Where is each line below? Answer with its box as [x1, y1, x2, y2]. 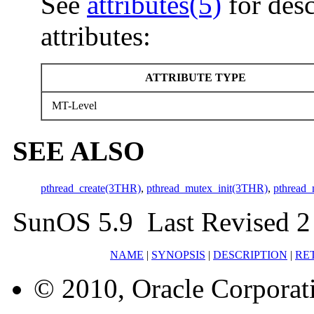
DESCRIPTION [213, 248, 287, 261]
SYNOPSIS [151, 248, 205, 261]
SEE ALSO [13, 136, 144, 167]
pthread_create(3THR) [41, 182, 141, 194]
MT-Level [49, 100, 97, 111]
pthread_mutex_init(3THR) [146, 182, 268, 194]
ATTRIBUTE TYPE [142, 71, 246, 83]
